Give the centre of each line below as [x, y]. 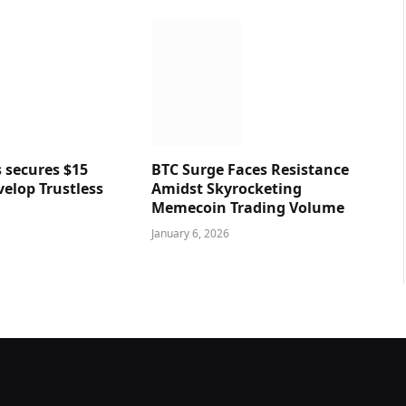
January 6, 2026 [190, 233]
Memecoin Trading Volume [247, 207]
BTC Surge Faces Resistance [250, 169]
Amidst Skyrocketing [226, 188]
